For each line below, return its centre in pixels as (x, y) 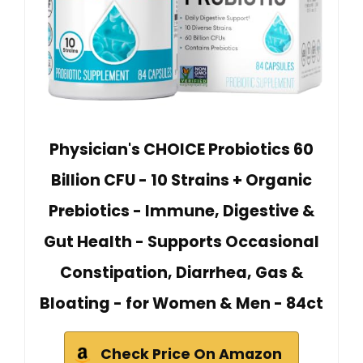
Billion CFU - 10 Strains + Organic (181, 181)
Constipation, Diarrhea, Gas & (181, 273)
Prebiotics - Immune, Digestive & (181, 211)
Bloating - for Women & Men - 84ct (181, 304)
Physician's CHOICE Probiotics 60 (181, 150)
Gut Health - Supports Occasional (181, 242)
